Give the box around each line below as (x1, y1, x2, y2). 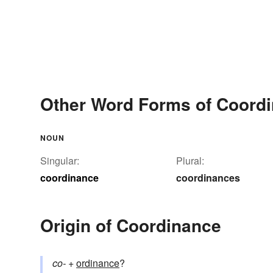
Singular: (40, 154, 79, 168)
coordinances (176, 171, 240, 185)
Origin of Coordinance (40, 213, 221, 238)
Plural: (176, 154, 204, 168)
